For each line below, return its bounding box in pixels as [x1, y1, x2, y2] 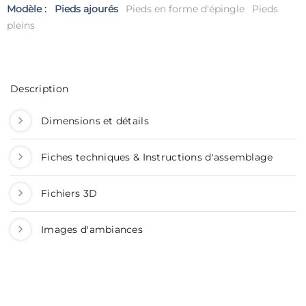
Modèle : [7, 3, 49, 16]
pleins [7, 19, 35, 32]
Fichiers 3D [41, 187, 98, 200]
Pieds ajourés [55, 3, 118, 16]
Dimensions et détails [41, 115, 149, 128]
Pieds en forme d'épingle [126, 3, 245, 16]
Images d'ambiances [41, 223, 143, 236]
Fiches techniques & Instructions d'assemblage [41, 151, 273, 164]
